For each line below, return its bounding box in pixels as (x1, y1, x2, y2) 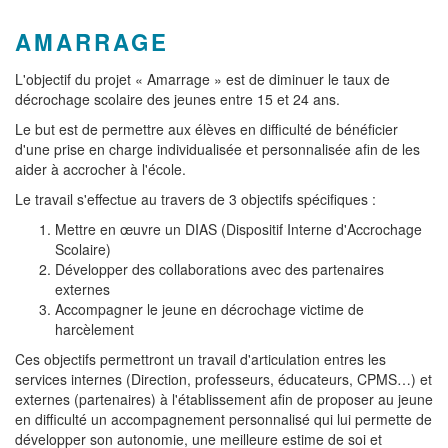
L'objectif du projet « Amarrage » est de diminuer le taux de (15, 69, 390, 89)
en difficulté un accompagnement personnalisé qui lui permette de (15, 409, 432, 429)
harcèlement (55, 319, 134, 339)
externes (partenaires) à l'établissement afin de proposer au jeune (15, 389, 433, 409)
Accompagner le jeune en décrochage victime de (55, 299, 364, 319)
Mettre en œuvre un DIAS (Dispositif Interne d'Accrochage (55, 219, 422, 239)
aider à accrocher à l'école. (15, 159, 186, 179)
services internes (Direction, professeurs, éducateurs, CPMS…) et (15, 369, 432, 389)
